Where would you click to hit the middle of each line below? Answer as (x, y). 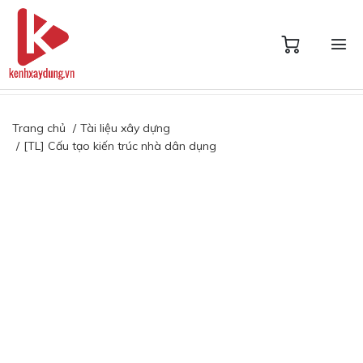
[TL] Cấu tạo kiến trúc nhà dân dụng (120, 146)
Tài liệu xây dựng (125, 128)
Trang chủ (39, 128)
